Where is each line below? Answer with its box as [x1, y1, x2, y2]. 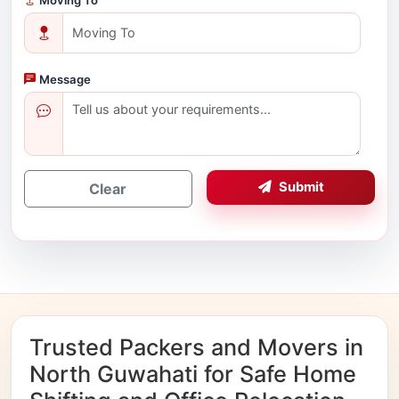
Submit [278, 179, 324, 196]
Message [38, 71, 91, 86]
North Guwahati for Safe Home [29, 361, 356, 388]
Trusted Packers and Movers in [29, 334, 363, 362]
